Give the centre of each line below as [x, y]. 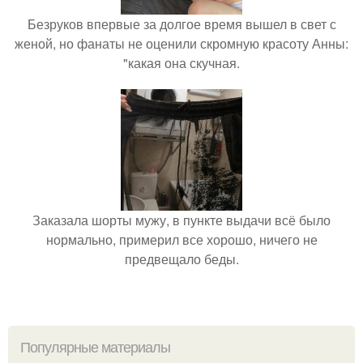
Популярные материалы [95, 348]
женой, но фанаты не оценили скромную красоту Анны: [181, 43]
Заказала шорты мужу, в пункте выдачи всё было [181, 220]
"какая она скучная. [181, 63]
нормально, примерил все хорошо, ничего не [181, 239]
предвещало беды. [181, 259]
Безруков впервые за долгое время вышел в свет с [181, 24]
